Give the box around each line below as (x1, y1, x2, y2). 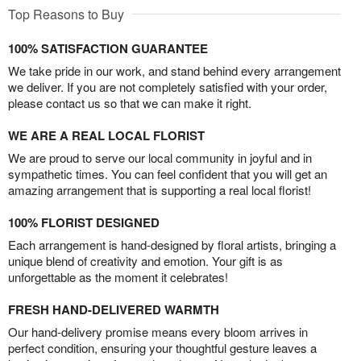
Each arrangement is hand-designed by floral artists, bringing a (8, 236, 336, 254)
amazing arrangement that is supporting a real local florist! (8, 181, 311, 199)
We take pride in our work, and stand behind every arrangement (8, 62, 341, 80)
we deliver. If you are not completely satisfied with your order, (8, 78, 327, 96)
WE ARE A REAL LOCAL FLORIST (8, 127, 205, 145)
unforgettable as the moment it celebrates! (8, 268, 228, 286)
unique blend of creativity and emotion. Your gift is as (8, 252, 283, 270)
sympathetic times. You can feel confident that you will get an (8, 165, 327, 183)
